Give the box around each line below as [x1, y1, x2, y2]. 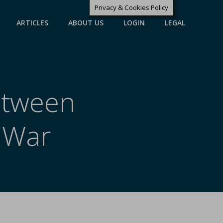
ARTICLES [16, 17, 48, 27]
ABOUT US [68, 17, 104, 27]
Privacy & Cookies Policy [95, 3, 168, 12]
